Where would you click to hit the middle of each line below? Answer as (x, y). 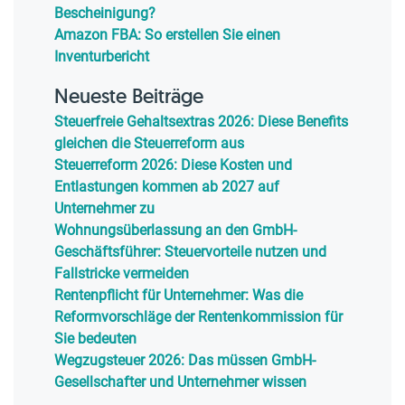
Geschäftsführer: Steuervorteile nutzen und (190, 252)
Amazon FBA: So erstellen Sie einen (167, 35)
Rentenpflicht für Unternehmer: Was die (179, 295)
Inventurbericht (102, 57)
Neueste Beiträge (129, 96)
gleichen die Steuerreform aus (149, 143)
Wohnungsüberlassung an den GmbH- (175, 230)
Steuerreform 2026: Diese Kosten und (173, 165)
